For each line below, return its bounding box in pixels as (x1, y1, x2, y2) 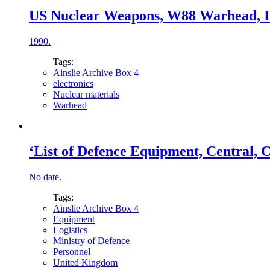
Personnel (53, 246, 90, 257)
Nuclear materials (53, 89, 119, 99)
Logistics (53, 224, 87, 235)
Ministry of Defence (53, 235, 130, 246)
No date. (29, 171, 61, 182)
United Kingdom (53, 257, 118, 268)
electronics (53, 78, 93, 89)
